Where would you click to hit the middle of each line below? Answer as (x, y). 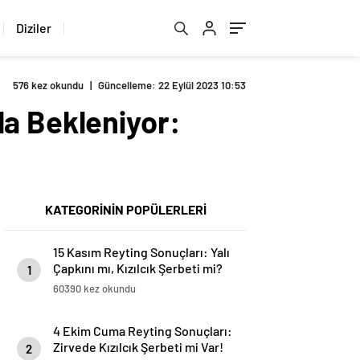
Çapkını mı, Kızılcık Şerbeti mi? (138, 268)
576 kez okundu (48, 85)
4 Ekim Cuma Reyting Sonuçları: (143, 331)
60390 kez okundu (94, 288)
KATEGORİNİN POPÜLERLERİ (125, 209)
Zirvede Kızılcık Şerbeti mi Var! (138, 347)
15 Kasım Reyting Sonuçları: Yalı (141, 252)
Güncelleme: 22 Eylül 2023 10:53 (172, 85)
